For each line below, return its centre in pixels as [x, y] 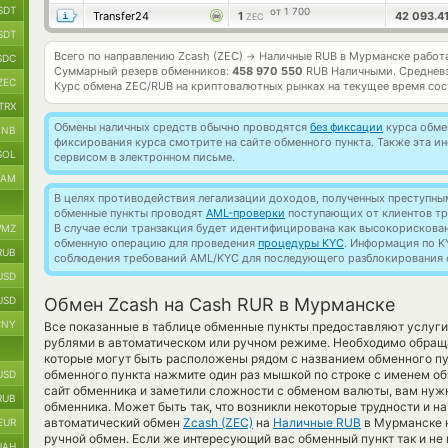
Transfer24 [121, 16]
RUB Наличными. [351, 71]
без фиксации [346, 127]
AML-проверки [245, 213]
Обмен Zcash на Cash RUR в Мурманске [219, 304]
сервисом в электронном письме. [144, 157]
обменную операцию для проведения [156, 243]
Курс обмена [89, 86]
